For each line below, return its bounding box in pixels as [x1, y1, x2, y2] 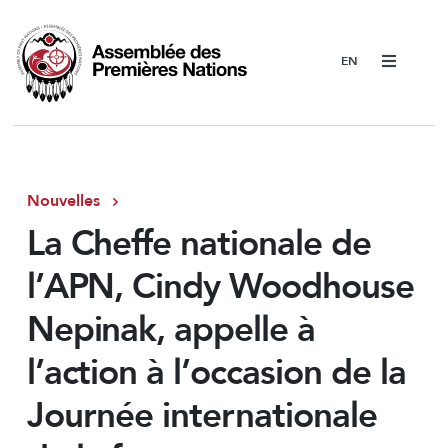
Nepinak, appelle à [26, 306, 315, 355]
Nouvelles [26, 189, 100, 212]
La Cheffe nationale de [26, 220, 371, 269]
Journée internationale [26, 392, 377, 441]
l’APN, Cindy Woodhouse [26, 263, 414, 312]
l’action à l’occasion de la [26, 349, 406, 398]
